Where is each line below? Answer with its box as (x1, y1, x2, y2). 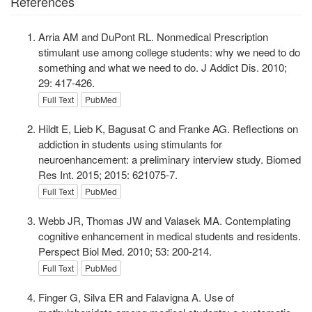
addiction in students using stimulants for (38, 136, 222, 152)
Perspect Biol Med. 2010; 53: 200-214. (38, 244, 212, 259)
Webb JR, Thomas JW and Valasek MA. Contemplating (38, 213, 290, 228)
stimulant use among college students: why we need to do (38, 45, 300, 59)
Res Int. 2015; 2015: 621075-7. (38, 167, 178, 182)
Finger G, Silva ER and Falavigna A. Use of (38, 290, 234, 305)
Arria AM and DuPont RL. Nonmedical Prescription (38, 29, 268, 44)
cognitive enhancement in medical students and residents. (38, 228, 301, 244)
